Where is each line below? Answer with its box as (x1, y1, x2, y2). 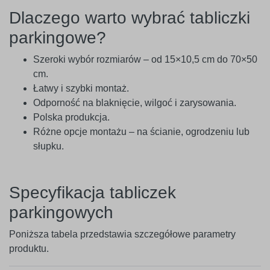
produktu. (9, 243, 49, 254)
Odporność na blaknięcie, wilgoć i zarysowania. (33, 98, 236, 108)
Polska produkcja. (33, 112, 110, 123)
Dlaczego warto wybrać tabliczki (9, 8, 250, 28)
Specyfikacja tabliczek (9, 183, 176, 202)
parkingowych (9, 203, 113, 222)
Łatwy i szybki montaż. (33, 83, 129, 94)
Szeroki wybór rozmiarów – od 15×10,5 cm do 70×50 (33, 54, 257, 65)
